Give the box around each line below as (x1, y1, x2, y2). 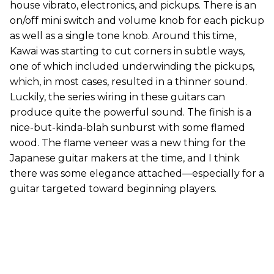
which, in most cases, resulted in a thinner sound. (10, 75, 247, 87)
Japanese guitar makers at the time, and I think (10, 152, 240, 164)
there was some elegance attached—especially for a (10, 167, 264, 179)
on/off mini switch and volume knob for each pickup (10, 14, 264, 26)
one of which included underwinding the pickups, (10, 60, 254, 72)
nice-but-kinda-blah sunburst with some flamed (10, 121, 245, 133)
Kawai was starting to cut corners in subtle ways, (10, 45, 245, 57)
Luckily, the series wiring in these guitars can (10, 91, 225, 103)
